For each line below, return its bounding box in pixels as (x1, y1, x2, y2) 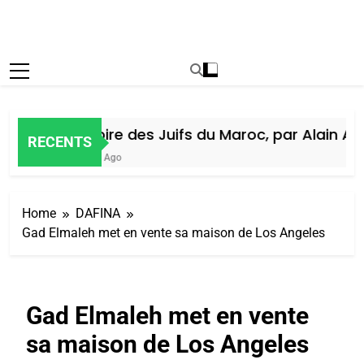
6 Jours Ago (60, 151, 115, 163)
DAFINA (76, 205, 120, 221)
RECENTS (28, 133, 92, 151)
